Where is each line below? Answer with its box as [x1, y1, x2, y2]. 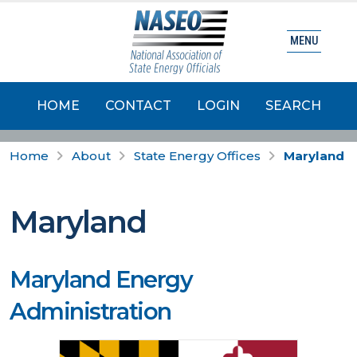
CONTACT [104, 98, 171, 113]
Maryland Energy [10, 265, 193, 293]
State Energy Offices [134, 148, 261, 163]
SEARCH [265, 98, 321, 113]
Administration [10, 297, 171, 325]
